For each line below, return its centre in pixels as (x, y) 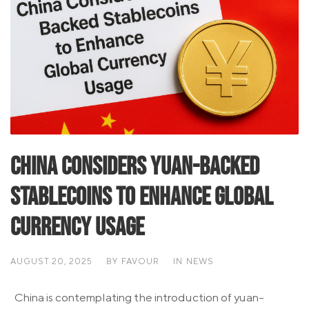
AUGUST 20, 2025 (51, 261)
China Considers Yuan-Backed (135, 167)
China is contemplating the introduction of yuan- (137, 297)
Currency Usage (77, 227)
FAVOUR (140, 261)
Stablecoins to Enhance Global (142, 197)
